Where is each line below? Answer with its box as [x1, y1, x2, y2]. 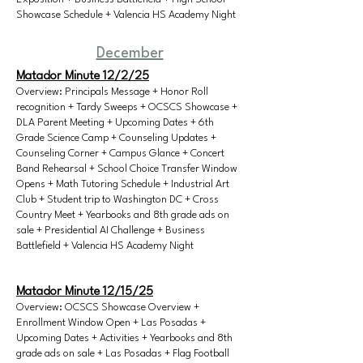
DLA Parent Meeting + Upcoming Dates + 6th [16, 117, 214, 128]
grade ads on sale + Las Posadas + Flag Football [16, 348, 229, 359]
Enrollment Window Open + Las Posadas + [16, 318, 206, 328]
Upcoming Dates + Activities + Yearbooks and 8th [16, 333, 233, 344]
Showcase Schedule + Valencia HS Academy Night [16, 10, 236, 20]
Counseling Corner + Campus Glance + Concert [16, 148, 224, 159]
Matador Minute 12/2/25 [16, 70, 149, 83]
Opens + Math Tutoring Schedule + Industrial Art [16, 179, 229, 190]
